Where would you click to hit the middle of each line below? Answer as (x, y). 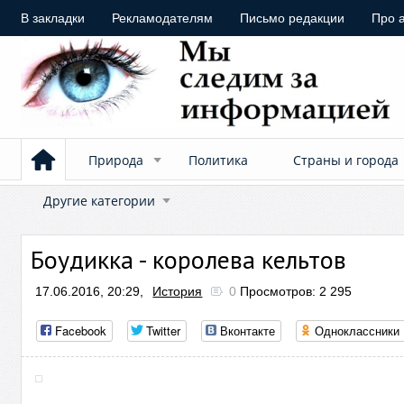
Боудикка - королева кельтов (189, 259)
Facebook (81, 331)
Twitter (164, 331)
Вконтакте (248, 331)
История (178, 291)
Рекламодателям (163, 18)
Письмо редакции (293, 18)
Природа (116, 160)
